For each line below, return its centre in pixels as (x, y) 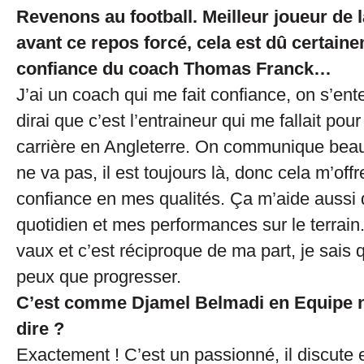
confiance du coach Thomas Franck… (174, 69)
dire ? (40, 329)
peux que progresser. (99, 277)
